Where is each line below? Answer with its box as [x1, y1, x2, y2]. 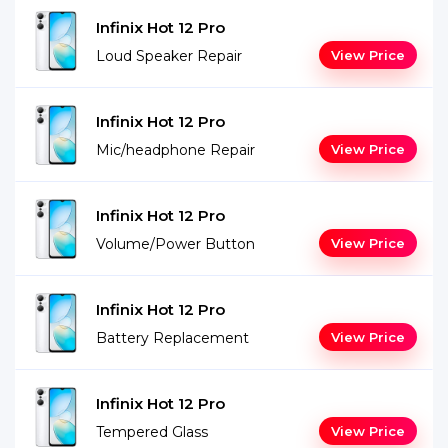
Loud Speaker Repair [96, 47, 242, 65]
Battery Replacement [96, 329, 249, 347]
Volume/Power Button [96, 235, 255, 253]
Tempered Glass [96, 423, 208, 441]
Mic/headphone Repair [96, 141, 255, 159]
